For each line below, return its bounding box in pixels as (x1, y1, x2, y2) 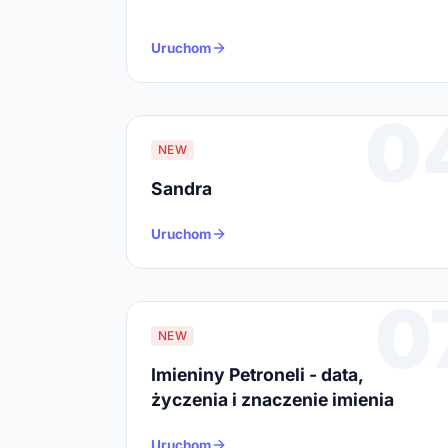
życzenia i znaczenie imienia (151, 388, 394, 410)
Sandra (151, 177, 212, 199)
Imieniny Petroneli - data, (151, 363, 363, 385)
